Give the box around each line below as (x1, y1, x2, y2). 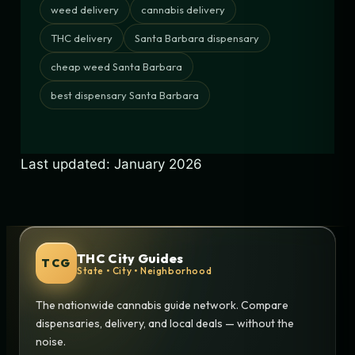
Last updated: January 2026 (21, 156, 202, 173)
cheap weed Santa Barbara (51, 60, 182, 74)
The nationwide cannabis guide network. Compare (36, 298, 288, 313)
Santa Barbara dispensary (135, 32, 259, 45)
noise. (36, 334, 66, 349)
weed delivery (51, 3, 119, 17)
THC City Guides (77, 250, 184, 266)
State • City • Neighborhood (77, 264, 212, 277)
